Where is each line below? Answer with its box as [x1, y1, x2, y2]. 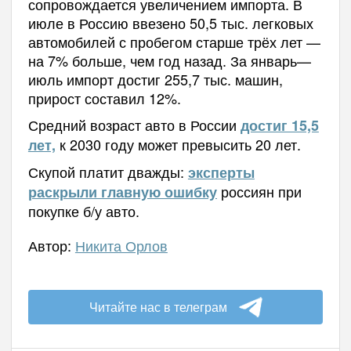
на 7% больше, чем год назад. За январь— [27, 50, 311, 71]
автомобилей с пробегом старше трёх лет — [27, 31, 320, 52]
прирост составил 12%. [27, 88, 181, 108]
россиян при [216, 181, 302, 201]
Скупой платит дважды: [27, 161, 188, 182]
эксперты [187, 162, 255, 183]
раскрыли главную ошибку [27, 182, 217, 202]
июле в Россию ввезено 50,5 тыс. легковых [27, 13, 313, 33]
